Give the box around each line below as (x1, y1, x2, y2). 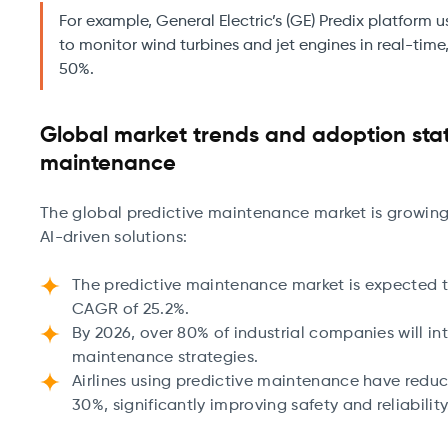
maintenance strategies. (72, 350, 263, 366)
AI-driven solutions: (40, 230, 188, 246)
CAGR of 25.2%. (72, 302, 194, 318)
